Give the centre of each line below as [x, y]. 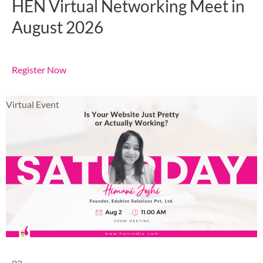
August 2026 [58, 27]
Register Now [39, 69]
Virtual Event [33, 104]
